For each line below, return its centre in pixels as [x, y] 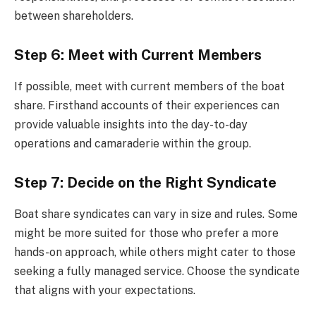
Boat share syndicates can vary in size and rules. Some [156, 214]
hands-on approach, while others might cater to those [155, 252]
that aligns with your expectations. [105, 290]
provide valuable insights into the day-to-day [131, 124]
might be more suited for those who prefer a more [146, 233]
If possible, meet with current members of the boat [150, 86]
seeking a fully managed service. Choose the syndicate [157, 271]
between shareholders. [74, 16]
